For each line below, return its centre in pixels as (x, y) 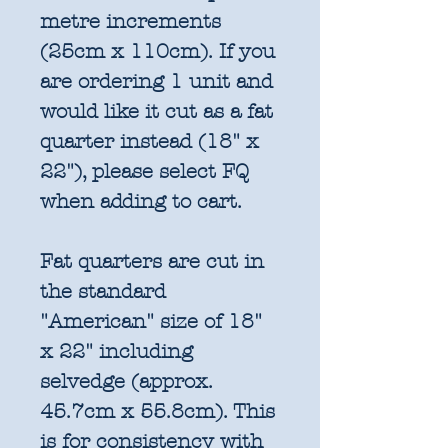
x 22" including (116, 351)
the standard (103, 291)
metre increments (130, 21)
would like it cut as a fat (156, 111)
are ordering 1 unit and (156, 81)
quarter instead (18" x (149, 141)
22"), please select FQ (144, 171)
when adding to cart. (144, 201)
